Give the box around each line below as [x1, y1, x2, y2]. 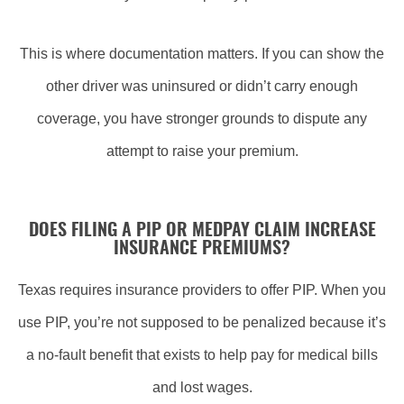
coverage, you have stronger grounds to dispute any [37, 111, 367, 126]
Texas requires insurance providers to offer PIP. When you [18, 282, 386, 298]
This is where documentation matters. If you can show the [20, 46, 384, 61]
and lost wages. [151, 380, 252, 395]
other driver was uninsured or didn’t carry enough [46, 78, 358, 94]
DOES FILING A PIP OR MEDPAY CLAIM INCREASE [28, 222, 376, 240]
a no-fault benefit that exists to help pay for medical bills [26, 347, 378, 363]
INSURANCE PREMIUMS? [114, 240, 290, 258]
